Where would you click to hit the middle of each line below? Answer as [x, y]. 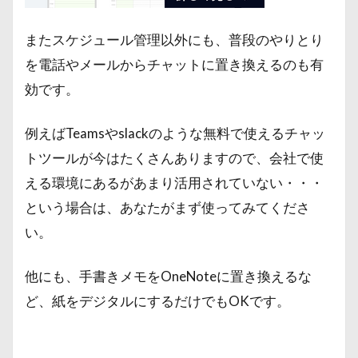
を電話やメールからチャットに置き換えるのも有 [174, 64]
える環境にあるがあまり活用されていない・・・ [174, 183]
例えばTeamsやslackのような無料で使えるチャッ [175, 133]
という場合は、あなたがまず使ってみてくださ [167, 207]
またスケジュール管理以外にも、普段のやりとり [174, 40]
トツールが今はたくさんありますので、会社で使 [174, 158]
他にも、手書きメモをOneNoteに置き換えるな [168, 276]
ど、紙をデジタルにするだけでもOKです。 [157, 301]
